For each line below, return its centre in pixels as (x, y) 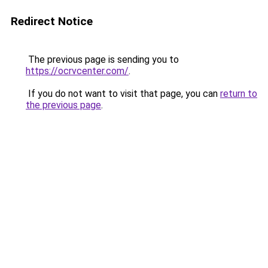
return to (239, 94)
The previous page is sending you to (102, 60)
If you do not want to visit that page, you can (123, 94)
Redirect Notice (52, 21)
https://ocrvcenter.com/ (77, 71)
